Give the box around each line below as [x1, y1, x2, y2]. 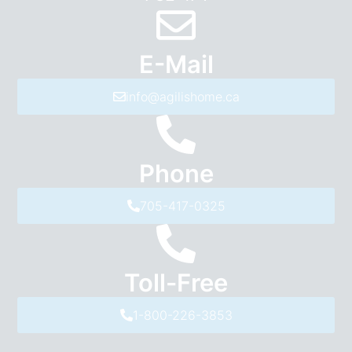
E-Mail [138, 49, 214, 79]
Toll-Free [124, 268, 228, 298]
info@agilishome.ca [125, 89, 240, 105]
